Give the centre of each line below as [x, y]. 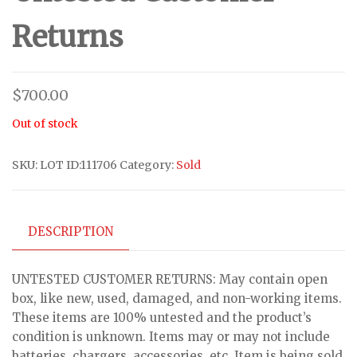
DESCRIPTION [71, 231]
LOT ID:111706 [78, 165]
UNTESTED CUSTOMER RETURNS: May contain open [170, 280]
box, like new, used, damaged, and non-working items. [177, 299]
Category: [148, 165]
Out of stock [45, 123]
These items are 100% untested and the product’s [162, 318]
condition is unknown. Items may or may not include [171, 337]
